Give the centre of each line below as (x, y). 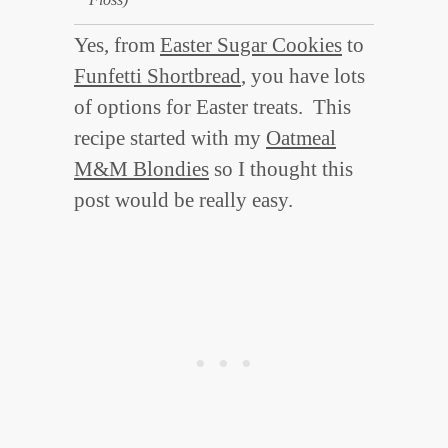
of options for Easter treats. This (212, 107)
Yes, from (117, 45)
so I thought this (281, 169)
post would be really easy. (186, 200)
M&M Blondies (141, 169)
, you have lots (303, 76)
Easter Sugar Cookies (251, 45)
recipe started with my (170, 138)
